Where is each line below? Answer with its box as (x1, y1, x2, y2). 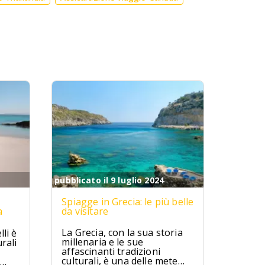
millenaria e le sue (62, 235, 144, 248)
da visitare (62, 205, 108, 218)
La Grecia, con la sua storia (62, 226, 183, 239)
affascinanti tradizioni (62, 245, 160, 258)
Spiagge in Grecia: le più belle (62, 195, 194, 208)
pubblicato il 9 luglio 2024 (54, 174, 164, 186)
